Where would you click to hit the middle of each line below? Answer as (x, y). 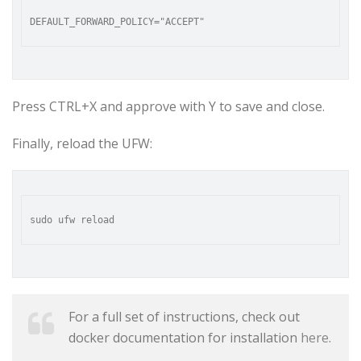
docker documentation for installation (185, 338)
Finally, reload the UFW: (82, 143)
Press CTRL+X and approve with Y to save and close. (168, 106)
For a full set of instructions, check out (184, 317)
